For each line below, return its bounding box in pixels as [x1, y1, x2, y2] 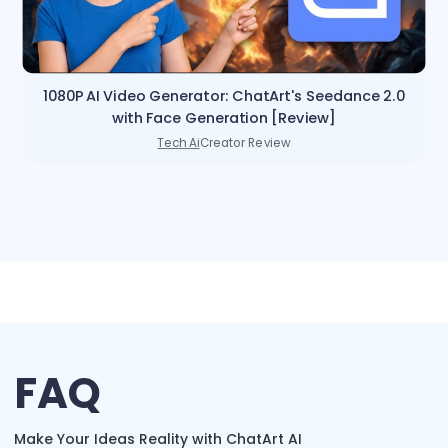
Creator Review [199, 134, 291, 152]
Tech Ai [157, 134, 200, 152]
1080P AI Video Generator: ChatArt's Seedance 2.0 [43, 85, 405, 107]
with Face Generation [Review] [111, 107, 337, 129]
